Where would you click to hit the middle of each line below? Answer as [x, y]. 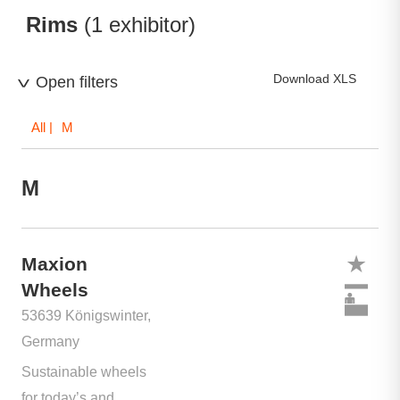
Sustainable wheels [84, 372]
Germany [50, 342]
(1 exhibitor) [140, 25]
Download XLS [315, 79]
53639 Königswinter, [86, 316]
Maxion [54, 264]
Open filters [77, 82]
